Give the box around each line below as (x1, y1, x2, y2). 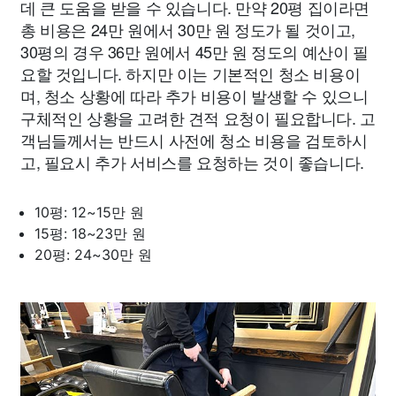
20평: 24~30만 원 (34, 246, 152, 263)
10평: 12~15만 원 (34, 203, 144, 221)
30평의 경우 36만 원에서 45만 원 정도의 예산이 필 (20, 40, 369, 63)
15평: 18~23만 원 (34, 225, 146, 242)
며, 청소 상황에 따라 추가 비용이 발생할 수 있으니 (20, 84, 369, 107)
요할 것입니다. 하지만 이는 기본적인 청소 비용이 (20, 62, 361, 85)
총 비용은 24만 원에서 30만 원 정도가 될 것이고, (20, 18, 356, 41)
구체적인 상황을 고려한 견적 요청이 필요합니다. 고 (20, 106, 376, 129)
